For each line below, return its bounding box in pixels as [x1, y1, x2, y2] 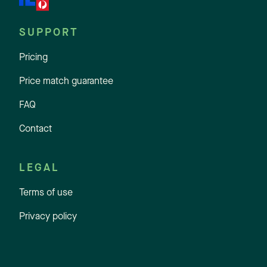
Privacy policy [19, 212, 77, 222]
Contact [19, 125, 52, 135]
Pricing [19, 53, 48, 63]
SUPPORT [19, 27, 79, 39]
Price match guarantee [19, 77, 113, 87]
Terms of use [19, 188, 73, 198]
